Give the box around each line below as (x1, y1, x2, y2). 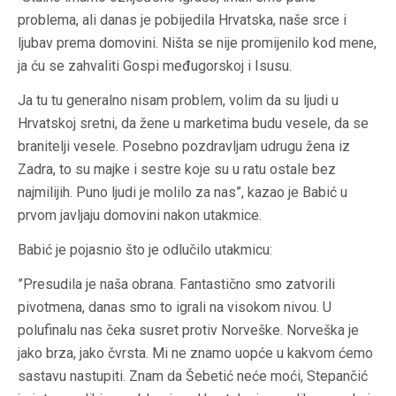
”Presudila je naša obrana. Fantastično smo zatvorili (18, 275, 335, 293)
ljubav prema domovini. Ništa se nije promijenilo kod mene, (18, 34, 377, 51)
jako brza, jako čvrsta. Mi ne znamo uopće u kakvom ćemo (18, 344, 373, 362)
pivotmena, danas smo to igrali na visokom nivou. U (18, 298, 331, 316)
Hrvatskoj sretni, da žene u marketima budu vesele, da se (18, 114, 369, 132)
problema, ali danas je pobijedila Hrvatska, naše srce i (18, 11, 346, 28)
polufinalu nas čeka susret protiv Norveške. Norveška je (18, 321, 359, 339)
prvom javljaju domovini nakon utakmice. (18, 206, 262, 224)
